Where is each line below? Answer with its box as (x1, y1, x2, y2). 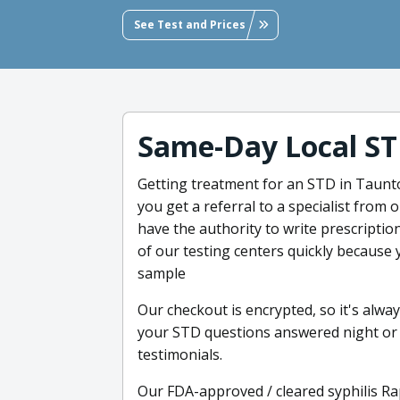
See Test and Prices (134, 16, 246, 32)
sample (137, 262, 186, 283)
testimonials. (137, 344, 222, 364)
